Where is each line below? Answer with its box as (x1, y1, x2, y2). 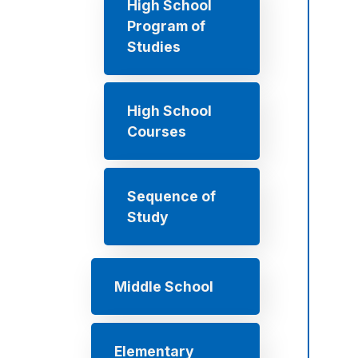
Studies (127, 38, 181, 55)
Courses (127, 123, 186, 141)
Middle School (114, 277, 213, 295)
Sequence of (127, 187, 216, 205)
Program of (127, 17, 205, 34)
